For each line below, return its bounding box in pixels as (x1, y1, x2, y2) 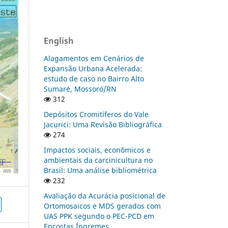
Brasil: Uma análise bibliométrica (44, 165, 157, 175)
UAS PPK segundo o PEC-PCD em (44, 211, 154, 221)
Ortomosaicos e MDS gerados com (44, 201, 161, 211)
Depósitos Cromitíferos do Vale (44, 109, 149, 119)
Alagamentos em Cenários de (44, 53, 144, 63)
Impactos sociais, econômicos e (44, 145, 151, 155)
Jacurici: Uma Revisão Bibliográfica (44, 119, 162, 129)
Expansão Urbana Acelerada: (44, 63, 142, 73)
